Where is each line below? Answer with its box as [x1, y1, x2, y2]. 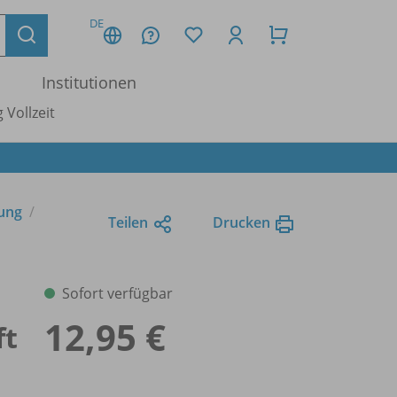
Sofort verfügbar [62, 283, 173, 303]
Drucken [213, 212, 270, 232]
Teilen [108, 212, 148, 232]
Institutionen [42, 72, 136, 93]
